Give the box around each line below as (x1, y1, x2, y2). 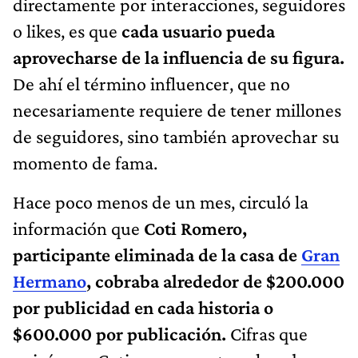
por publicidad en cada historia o (13, 296, 273, 318)
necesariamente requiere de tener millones (13, 98, 341, 121)
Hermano (13, 269, 86, 292)
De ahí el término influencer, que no (13, 72, 290, 94)
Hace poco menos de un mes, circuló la (13, 190, 308, 213)
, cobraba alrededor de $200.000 (86, 269, 344, 292)
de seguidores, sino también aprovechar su (13, 125, 340, 147)
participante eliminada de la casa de (13, 243, 301, 265)
